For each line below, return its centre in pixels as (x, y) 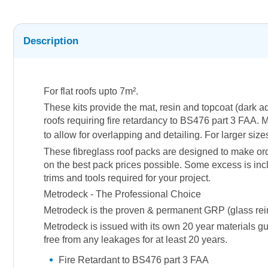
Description (51, 41)
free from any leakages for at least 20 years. (135, 240)
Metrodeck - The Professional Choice (122, 194)
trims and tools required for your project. (127, 178)
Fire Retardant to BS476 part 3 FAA (134, 260)
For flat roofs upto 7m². (91, 91)
